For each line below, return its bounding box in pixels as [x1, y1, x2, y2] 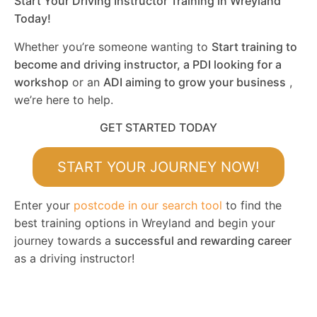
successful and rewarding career [115, 234, 292, 248]
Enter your [14, 198, 74, 213]
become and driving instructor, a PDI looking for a [14, 57, 282, 71]
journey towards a [14, 234, 115, 248]
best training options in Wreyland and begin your [14, 216, 275, 231]
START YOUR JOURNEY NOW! [57, 158, 260, 175]
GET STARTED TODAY [100, 120, 217, 135]
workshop [14, 74, 69, 89]
